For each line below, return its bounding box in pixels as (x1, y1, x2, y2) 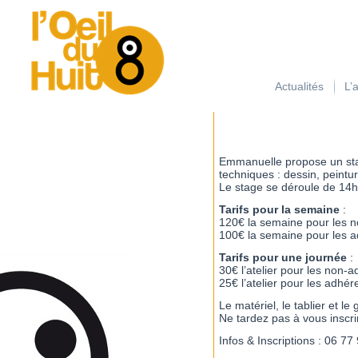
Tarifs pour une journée (219, 251, 347, 264)
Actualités (274, 80, 324, 93)
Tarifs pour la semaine (219, 203, 340, 216)
